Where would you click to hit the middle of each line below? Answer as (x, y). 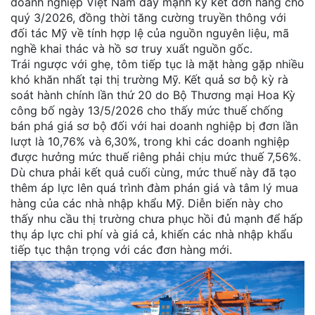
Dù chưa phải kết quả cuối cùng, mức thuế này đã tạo (154, 172)
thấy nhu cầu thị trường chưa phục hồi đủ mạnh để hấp (157, 218)
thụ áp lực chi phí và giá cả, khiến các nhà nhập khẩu (152, 234)
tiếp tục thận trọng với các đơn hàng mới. (121, 249)
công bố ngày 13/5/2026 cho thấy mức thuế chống (147, 110)
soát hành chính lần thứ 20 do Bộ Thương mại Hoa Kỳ (153, 95)
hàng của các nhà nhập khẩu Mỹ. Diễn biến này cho (147, 203)
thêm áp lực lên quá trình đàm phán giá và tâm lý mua (154, 187)
